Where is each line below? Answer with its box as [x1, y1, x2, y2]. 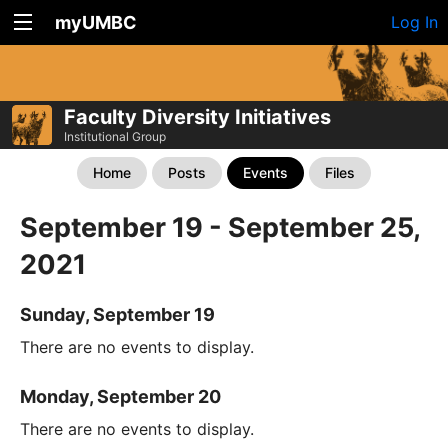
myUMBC [55, 12, 137, 33]
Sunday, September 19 [20, 304, 215, 326]
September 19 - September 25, [20, 210, 420, 244]
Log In [391, 12, 438, 32]
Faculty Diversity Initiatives [64, 104, 331, 129]
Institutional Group [64, 128, 166, 144]
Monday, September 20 [20, 386, 221, 408]
